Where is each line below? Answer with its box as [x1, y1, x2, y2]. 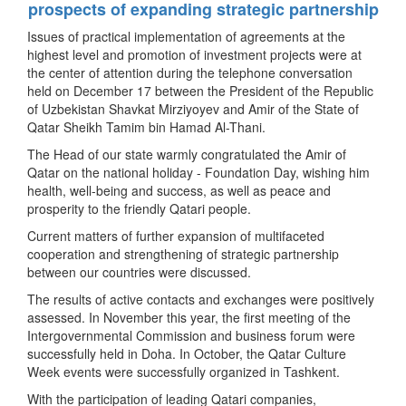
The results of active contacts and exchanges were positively [27, 290, 374, 309]
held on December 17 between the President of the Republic [27, 82, 373, 101]
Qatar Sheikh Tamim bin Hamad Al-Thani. [27, 118, 266, 137]
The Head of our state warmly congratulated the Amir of [27, 145, 346, 164]
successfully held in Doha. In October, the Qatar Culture [27, 344, 346, 363]
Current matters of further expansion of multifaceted [27, 227, 324, 246]
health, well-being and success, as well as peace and [27, 181, 331, 200]
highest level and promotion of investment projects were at [27, 45, 362, 64]
